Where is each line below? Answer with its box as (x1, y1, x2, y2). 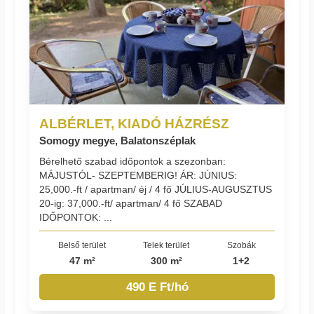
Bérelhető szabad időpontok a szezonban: (39, 155, 226, 167)
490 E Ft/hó (125, 280, 189, 294)
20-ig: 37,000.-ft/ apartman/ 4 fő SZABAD (39, 197, 223, 209)
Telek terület (143, 240, 190, 250)
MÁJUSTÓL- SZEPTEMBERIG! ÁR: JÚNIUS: (39, 169, 238, 181)
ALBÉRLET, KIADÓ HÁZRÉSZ (39, 115, 230, 131)
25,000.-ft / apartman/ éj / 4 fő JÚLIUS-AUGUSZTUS (39, 183, 273, 195)
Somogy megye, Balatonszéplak (39, 134, 196, 146)
